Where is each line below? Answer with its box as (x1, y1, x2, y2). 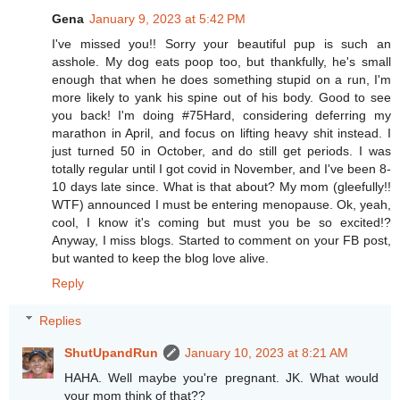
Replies (39, 312, 82, 328)
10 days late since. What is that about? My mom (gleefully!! (52, 179, 391, 195)
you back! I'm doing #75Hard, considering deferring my (52, 108, 391, 123)
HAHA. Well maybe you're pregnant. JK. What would (64, 370, 379, 385)
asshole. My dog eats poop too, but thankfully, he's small (52, 54, 391, 70)
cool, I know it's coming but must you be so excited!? (52, 215, 391, 230)
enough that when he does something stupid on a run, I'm (52, 72, 391, 87)
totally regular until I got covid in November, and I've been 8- (52, 162, 391, 177)
